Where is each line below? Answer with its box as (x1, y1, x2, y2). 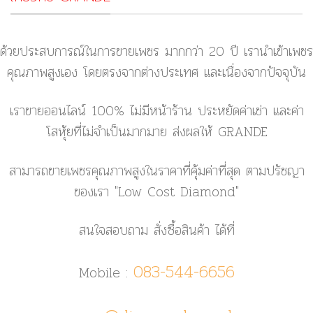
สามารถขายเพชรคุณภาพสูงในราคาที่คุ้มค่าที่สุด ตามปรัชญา (8, 159, 305, 182)
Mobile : (78, 261, 133, 284)
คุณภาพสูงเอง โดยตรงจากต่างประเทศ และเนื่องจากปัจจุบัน (7, 61, 306, 84)
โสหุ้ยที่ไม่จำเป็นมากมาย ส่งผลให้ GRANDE (45, 121, 268, 143)
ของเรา (74, 180, 115, 203)
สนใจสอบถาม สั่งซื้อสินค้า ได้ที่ (78, 219, 235, 241)
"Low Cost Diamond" (115, 180, 239, 203)
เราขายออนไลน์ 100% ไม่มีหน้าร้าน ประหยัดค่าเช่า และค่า (9, 100, 304, 122)
